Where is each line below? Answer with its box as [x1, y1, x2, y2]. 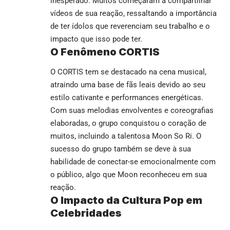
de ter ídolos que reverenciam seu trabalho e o [50, 21, 210, 31]
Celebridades [50, 207, 122, 220]
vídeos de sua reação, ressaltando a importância [50, 8, 217, 18]
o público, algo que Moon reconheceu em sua [50, 170, 207, 180]
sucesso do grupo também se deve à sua [50, 144, 191, 154]
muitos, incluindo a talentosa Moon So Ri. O [50, 131, 201, 141]
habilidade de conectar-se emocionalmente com [50, 157, 216, 167]
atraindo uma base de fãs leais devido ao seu [50, 80, 205, 90]
